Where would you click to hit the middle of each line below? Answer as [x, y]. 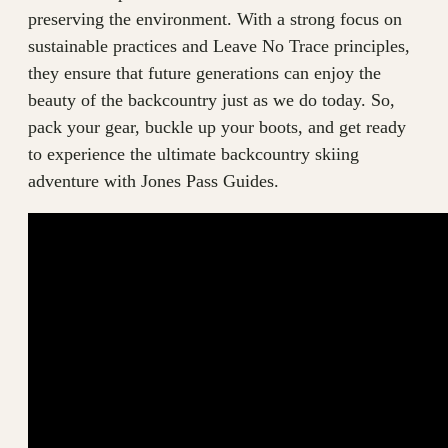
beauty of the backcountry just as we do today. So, [211, 100]
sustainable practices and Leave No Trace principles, [219, 46]
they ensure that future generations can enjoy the [204, 73]
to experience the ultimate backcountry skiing [193, 154]
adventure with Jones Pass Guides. [153, 181]
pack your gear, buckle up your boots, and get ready [217, 127]
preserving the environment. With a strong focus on [215, 19]
